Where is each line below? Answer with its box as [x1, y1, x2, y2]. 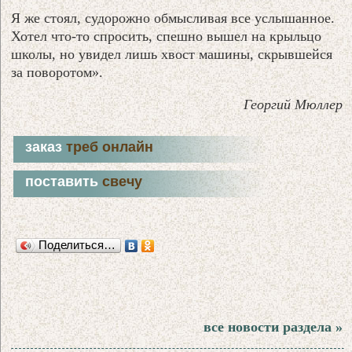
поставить [25, 174, 103, 190]
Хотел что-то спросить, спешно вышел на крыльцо [11, 28, 322, 45]
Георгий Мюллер [243, 97, 343, 113]
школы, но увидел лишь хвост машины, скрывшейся [11, 46, 333, 63]
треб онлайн [66, 139, 154, 156]
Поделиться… [38, 238, 116, 252]
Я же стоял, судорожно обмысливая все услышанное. [11, 10, 335, 27]
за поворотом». [11, 64, 104, 81]
